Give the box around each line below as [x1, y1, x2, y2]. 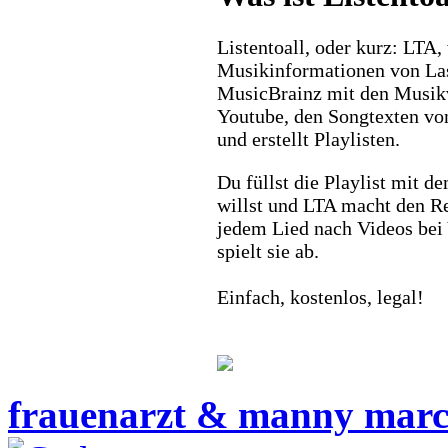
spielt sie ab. [216, 239, 319, 262]
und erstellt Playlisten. [216, 127, 400, 150]
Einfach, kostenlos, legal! [216, 285, 424, 308]
